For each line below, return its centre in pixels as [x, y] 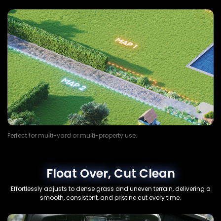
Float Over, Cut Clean [110, 174]
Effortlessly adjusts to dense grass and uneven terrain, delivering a [110, 189]
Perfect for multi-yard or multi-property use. [72, 136]
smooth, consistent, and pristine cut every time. [110, 198]
